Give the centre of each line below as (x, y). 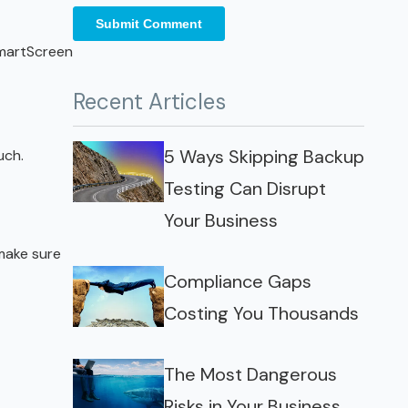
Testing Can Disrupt (245, 189)
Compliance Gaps (238, 281)
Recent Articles (149, 102)
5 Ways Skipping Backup (264, 157)
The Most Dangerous (250, 374)
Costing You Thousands (261, 313)
